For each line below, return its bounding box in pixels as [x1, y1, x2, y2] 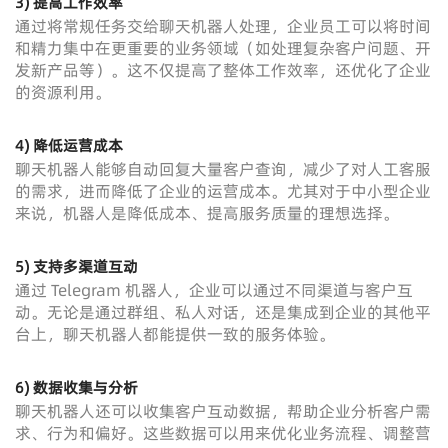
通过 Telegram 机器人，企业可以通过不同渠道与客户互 [15, 279, 413, 302]
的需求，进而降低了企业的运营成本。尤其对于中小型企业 [15, 180, 431, 203]
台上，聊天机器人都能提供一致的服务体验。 [15, 323, 335, 346]
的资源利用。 [15, 81, 111, 104]
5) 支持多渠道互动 [15, 256, 138, 278]
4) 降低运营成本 [15, 135, 123, 157]
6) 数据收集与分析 [15, 377, 138, 399]
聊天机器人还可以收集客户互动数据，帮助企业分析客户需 [15, 400, 431, 423]
